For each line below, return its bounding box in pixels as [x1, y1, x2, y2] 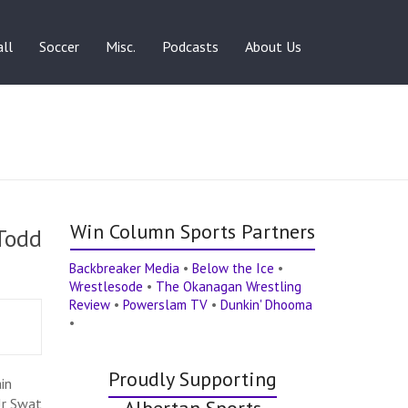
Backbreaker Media [69, 259, 180, 277]
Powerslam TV [123, 295, 209, 313]
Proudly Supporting [107, 365, 277, 392]
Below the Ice [192, 259, 275, 277]
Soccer [39, 36, 79, 56]
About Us [245, 36, 301, 56]
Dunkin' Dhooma [220, 295, 313, 313]
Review [69, 295, 111, 313]
